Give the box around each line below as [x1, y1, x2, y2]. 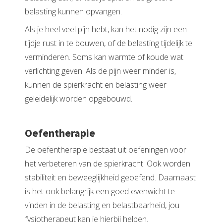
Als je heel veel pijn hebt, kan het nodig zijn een [25, 23, 187, 35]
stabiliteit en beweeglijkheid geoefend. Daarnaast [25, 171, 196, 183]
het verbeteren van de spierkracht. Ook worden [25, 158, 190, 169]
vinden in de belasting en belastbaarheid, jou [25, 199, 179, 211]
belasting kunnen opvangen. [25, 5, 122, 17]
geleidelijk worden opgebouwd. [25, 93, 134, 104]
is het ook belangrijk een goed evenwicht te [25, 185, 175, 197]
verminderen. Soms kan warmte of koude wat [25, 51, 183, 62]
